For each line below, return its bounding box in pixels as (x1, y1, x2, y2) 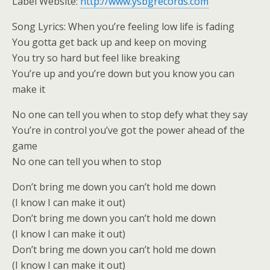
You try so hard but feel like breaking (12, 51, 180, 64)
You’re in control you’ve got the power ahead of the (12, 124, 245, 137)
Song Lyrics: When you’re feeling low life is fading (12, 20, 234, 33)
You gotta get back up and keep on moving (12, 36, 207, 49)
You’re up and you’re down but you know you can (12, 67, 234, 80)
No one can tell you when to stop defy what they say (12, 108, 248, 121)
